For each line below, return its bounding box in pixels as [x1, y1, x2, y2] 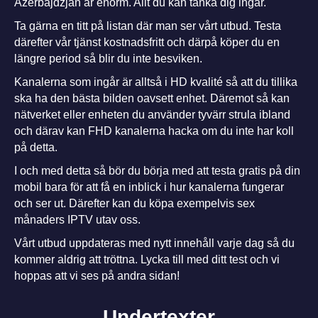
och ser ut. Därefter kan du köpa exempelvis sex [14, 197, 255, 209]
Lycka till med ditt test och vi [141, 253, 280, 265]
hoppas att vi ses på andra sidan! [14, 269, 180, 282]
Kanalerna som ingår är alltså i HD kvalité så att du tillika [14, 75, 297, 88]
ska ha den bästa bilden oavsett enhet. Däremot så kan [14, 92, 290, 104]
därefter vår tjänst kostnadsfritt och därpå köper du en [14, 35, 280, 48]
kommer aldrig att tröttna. [14, 253, 141, 265]
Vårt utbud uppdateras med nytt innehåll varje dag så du [14, 236, 295, 249]
